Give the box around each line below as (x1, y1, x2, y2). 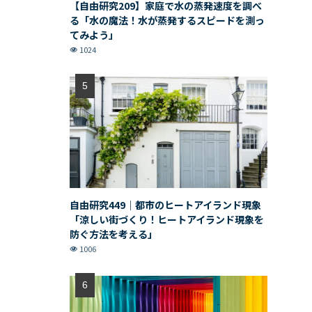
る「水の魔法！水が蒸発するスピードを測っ (70, 13, 265, 27)
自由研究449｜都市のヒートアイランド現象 (70, 197, 261, 212)
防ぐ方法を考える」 (70, 226, 157, 241)
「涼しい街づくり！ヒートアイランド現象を (70, 212, 264, 226)
